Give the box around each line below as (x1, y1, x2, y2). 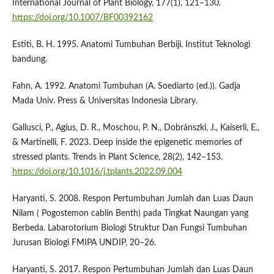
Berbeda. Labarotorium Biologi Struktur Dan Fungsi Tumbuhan (12, 223, 247, 232)
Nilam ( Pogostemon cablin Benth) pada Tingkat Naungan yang (12, 209, 248, 218)
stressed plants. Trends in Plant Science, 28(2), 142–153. (12, 152, 223, 161)
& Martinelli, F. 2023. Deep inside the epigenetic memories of (12, 138, 242, 147)
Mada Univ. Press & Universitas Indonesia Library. (12, 96, 198, 105)
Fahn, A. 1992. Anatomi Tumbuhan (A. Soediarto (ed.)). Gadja (12, 81, 240, 91)
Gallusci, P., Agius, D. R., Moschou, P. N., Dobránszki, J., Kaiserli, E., (12, 123, 259, 132)
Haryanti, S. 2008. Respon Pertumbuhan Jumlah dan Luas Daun (12, 194, 253, 203)
